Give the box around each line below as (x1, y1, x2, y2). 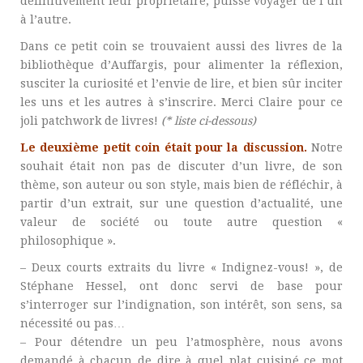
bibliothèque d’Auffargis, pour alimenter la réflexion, (20, 58, 343, 71)
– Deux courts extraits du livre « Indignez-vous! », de (20, 261, 343, 274)
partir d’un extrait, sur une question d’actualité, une (20, 197, 343, 210)
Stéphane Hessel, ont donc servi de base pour (20, 280, 343, 293)
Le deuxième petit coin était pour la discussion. (20, 141, 307, 154)
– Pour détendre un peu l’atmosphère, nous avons (20, 335, 343, 348)
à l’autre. (20, 13, 71, 26)
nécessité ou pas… (20, 317, 125, 330)
